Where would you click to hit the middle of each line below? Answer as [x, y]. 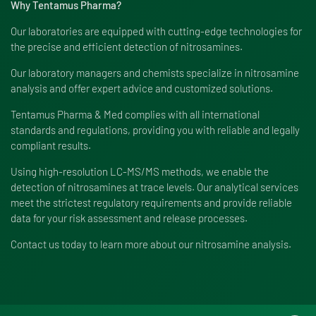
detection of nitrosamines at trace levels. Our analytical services [154, 187]
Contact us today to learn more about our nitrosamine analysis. [151, 244]
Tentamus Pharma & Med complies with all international [135, 114]
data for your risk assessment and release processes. [129, 218]
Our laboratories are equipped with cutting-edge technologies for [156, 31]
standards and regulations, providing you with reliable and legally [155, 129]
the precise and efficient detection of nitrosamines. [127, 46]
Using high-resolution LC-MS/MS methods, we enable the [140, 171]
